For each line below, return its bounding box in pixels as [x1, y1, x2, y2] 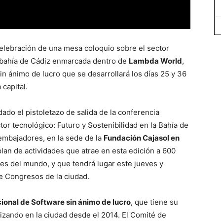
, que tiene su [131, 197, 178, 207]
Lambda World [129, 56, 182, 66]
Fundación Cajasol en [104, 133, 180, 143]
